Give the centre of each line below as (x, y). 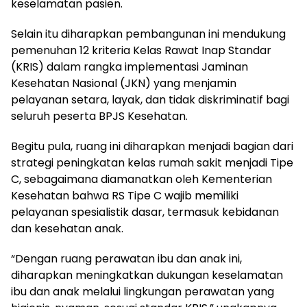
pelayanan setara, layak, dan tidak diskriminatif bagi (150, 99)
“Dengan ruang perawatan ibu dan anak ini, (126, 258)
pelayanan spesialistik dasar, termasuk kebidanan (145, 212)
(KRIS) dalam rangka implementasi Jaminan (130, 66)
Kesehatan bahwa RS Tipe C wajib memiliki (125, 195)
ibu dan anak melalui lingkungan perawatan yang (143, 291)
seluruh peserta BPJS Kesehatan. (99, 116)
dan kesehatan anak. (67, 228)
